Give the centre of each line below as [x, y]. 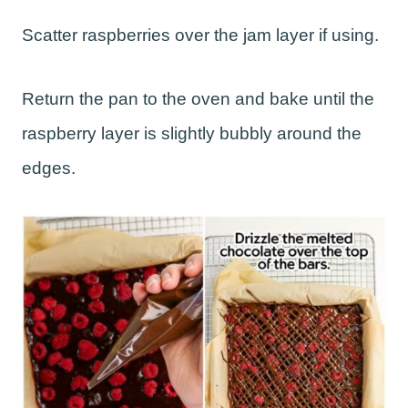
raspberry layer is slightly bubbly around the [192, 134]
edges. [49, 168]
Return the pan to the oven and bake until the [198, 99]
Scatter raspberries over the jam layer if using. [200, 36]
